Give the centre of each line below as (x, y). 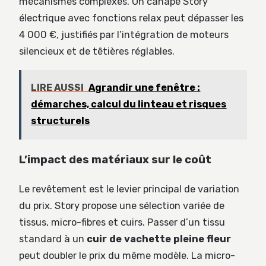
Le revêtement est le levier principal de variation (129, 189)
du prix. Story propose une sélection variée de (122, 206)
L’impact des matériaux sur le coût (115, 160)
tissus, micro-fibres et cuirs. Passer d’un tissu (122, 223)
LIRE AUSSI (58, 88)
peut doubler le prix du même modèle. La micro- (127, 256)
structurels (61, 121)
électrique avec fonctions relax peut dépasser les (131, 18)
